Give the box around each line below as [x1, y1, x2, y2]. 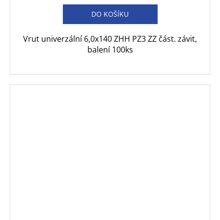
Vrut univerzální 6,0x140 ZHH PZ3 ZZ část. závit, [23, 33, 197, 44]
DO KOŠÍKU [91, 9, 129, 19]
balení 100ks [87, 44, 133, 55]
